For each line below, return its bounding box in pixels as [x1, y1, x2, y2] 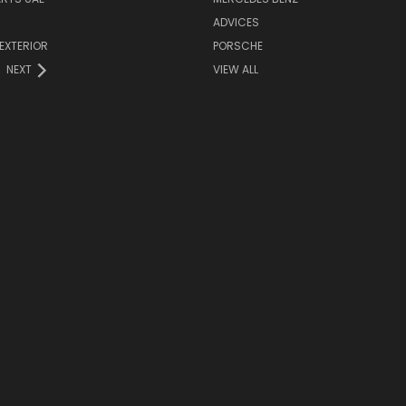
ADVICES [212, 14, 259, 31]
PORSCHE [212, 38, 263, 54]
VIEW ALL [212, 62, 258, 78]
